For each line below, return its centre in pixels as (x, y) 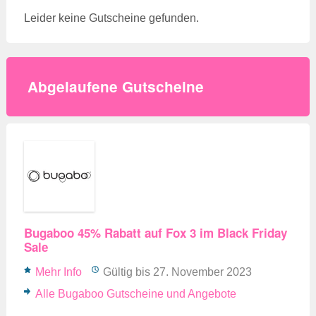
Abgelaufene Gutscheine (115, 86)
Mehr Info (58, 272)
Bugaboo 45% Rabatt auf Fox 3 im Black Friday (155, 232)
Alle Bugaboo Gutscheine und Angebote (135, 293)
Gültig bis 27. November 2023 (177, 272)
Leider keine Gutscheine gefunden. (111, 18)
